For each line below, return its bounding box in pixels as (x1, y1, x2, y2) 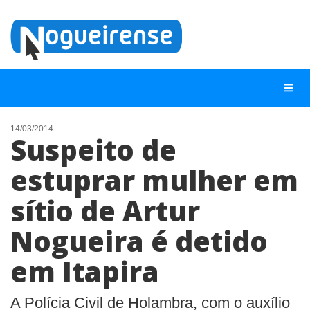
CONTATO (10, 246, 57, 258)
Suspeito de (10, 131, 176, 169)
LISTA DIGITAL (10, 172, 79, 183)
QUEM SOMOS (10, 221, 78, 233)
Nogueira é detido (10, 222, 268, 260)
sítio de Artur (10, 192, 200, 230)
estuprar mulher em (10, 161, 298, 199)
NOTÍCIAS (10, 147, 57, 158)
